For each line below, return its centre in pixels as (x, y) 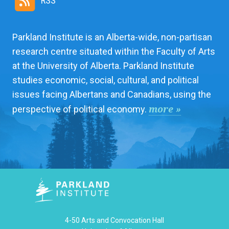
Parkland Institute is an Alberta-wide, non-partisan (112, 37)
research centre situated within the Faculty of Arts (114, 52)
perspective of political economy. (81, 109)
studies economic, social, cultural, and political (106, 80)
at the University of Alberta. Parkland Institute (103, 66)
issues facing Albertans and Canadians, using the (112, 95)
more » (165, 109)
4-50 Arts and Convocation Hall (114, 221)
